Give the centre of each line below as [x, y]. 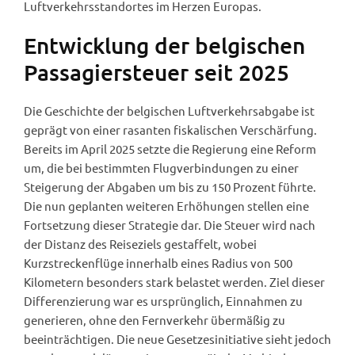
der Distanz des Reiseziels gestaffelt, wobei [140, 243]
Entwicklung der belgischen [164, 45]
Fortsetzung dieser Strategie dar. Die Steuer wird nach [170, 224]
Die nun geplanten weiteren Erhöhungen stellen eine [166, 205]
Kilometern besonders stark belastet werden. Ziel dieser [174, 281]
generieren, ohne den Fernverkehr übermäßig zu [155, 319]
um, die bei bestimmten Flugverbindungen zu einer [161, 167]
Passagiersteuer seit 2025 [157, 72]
